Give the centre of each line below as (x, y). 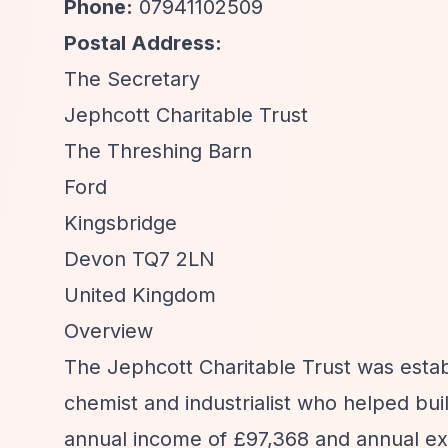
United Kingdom (140, 295)
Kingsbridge (120, 223)
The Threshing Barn (158, 151)
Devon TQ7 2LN (139, 259)
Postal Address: (143, 43)
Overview (108, 331)
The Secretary (132, 79)
